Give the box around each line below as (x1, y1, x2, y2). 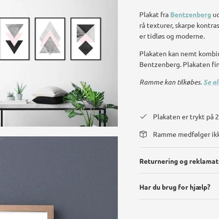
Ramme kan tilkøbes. (139, 77, 202, 87)
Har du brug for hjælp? (139, 182, 211, 191)
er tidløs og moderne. (139, 31, 205, 40)
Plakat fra (139, 9, 171, 19)
